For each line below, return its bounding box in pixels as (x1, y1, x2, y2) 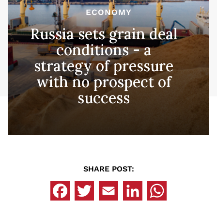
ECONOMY (85, 7, 132, 17)
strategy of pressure (34, 56, 173, 75)
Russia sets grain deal (30, 24, 178, 43)
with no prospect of (36, 72, 171, 91)
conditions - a (56, 40, 152, 59)
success (77, 88, 130, 107)
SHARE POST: (83, 164, 134, 173)
